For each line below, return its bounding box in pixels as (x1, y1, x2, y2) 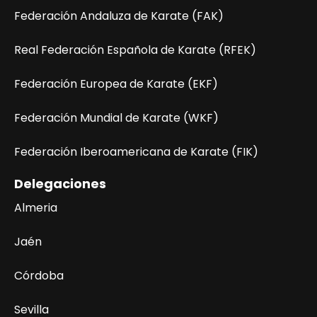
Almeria (14, 200, 57, 216)
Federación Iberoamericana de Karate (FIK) (14, 144, 258, 160)
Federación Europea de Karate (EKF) (14, 76, 218, 92)
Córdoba (14, 267, 64, 284)
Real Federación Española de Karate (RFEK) (14, 42, 256, 58)
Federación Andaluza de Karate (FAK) (14, 8, 224, 24)
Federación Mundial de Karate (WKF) (14, 110, 219, 126)
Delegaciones (14, 175, 106, 192)
